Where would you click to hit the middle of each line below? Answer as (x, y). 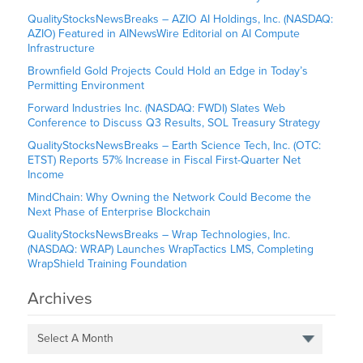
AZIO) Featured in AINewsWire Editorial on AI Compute (164, 34)
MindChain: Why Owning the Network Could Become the (170, 198)
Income (46, 175)
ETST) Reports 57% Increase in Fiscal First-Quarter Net (164, 160)
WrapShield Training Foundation (108, 264)
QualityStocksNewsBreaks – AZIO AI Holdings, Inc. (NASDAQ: (181, 19)
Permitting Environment (86, 86)
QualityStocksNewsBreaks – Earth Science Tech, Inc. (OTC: (175, 146)
